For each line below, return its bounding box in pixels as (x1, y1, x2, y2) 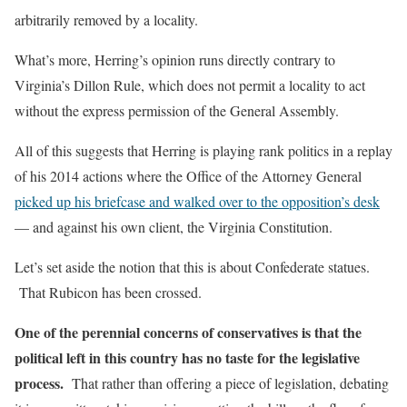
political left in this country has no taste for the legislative (15, 347, 360, 369)
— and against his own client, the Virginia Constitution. (15, 217, 333, 237)
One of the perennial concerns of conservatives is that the (15, 322, 362, 343)
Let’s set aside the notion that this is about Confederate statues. (15, 257, 370, 277)
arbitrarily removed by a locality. (15, 10, 198, 30)
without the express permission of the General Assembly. (15, 101, 339, 121)
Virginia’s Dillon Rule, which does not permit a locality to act (15, 75, 365, 95)
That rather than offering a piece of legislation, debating (64, 373, 389, 393)
